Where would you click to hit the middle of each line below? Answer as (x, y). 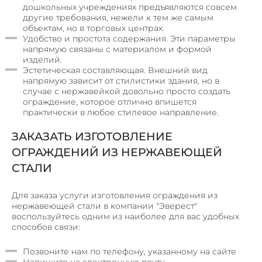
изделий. (42, 60)
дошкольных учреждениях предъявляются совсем (130, 7)
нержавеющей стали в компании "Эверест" (104, 206)
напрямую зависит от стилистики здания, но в (121, 81)
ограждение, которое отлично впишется (110, 102)
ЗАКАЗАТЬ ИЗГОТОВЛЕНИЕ (92, 137)
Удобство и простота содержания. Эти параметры (129, 39)
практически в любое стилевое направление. (121, 113)
